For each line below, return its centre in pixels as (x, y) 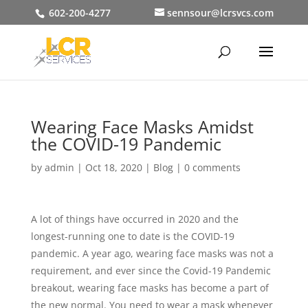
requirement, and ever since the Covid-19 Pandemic (151, 271)
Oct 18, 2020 (113, 167)
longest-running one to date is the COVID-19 (132, 236)
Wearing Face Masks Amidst (142, 126)
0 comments (212, 167)
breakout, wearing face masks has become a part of (150, 288)
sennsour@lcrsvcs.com (220, 12)
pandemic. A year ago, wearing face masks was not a (152, 253)
